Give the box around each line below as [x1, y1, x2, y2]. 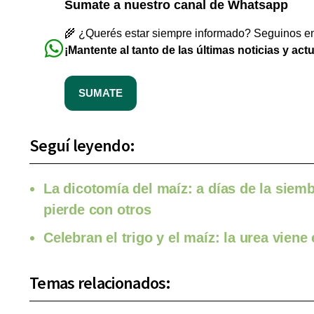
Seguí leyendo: [29, 135, 135, 157]
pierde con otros [43, 202, 151, 218]
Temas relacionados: [29, 272, 171, 294]
